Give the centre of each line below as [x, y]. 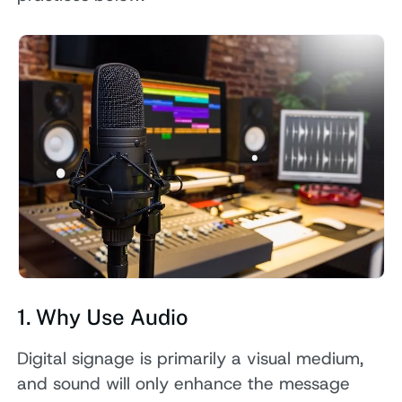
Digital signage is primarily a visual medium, [191, 359]
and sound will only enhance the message [184, 384]
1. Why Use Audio [103, 317]
